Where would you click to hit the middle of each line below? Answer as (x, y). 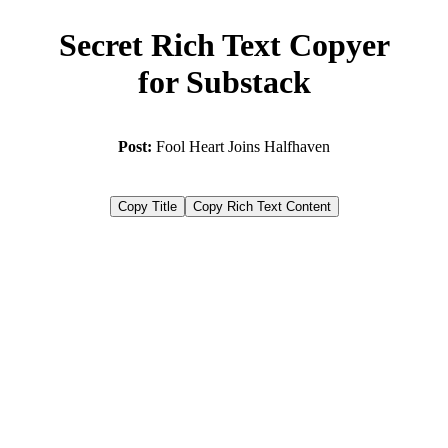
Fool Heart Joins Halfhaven (241, 147)
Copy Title (147, 207)
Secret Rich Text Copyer (224, 45)
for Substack (224, 82)
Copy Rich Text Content (261, 207)
